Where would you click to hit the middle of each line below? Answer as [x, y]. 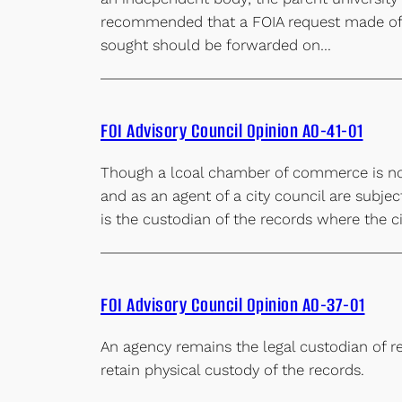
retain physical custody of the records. [232, 369]
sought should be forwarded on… [216, 45]
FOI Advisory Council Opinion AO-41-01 [232, 131]
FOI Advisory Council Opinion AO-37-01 [233, 304]
